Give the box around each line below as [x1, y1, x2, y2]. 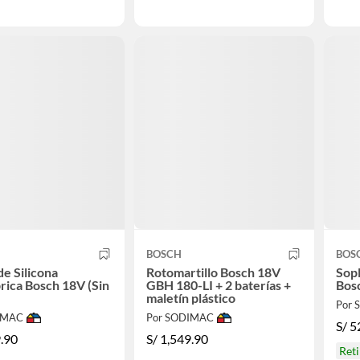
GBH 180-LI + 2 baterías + [145, 277, 291, 293]
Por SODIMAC [145, 311, 214, 325]
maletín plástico [145, 290, 235, 306]
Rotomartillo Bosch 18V [145, 264, 280, 280]
